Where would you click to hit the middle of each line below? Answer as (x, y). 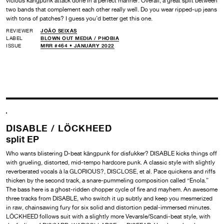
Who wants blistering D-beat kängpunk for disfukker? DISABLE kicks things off (111, 153)
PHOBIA (108, 38)
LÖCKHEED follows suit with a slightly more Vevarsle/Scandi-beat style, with (108, 216)
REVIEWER (19, 30)
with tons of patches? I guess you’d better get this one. (79, 18)
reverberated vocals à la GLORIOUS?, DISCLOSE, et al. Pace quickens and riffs (111, 171)
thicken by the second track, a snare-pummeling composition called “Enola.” (107, 180)
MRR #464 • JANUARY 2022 (77, 45)
